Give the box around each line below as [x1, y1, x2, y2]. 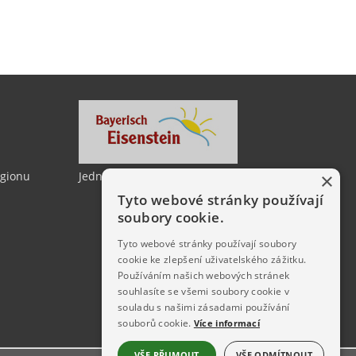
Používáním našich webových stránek [118, 269, 290, 282]
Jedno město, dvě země [79, 168, 202, 184]
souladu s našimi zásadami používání [118, 300, 290, 314]
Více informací [193, 317, 261, 329]
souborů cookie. [118, 316, 192, 330]
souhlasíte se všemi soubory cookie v [118, 284, 289, 298]
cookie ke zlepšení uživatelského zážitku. [118, 253, 307, 266]
